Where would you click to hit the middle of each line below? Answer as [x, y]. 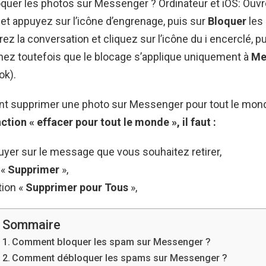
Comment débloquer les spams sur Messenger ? [119, 258]
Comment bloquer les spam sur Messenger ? [111, 242]
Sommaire [31, 224]
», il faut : [194, 122]
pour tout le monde [123, 122]
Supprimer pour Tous [78, 187]
